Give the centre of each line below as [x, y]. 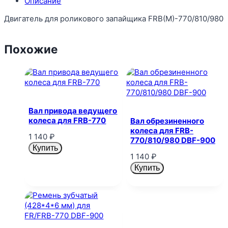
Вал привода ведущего [73, 111]
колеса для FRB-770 [67, 121]
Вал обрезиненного [167, 121]
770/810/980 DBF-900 [173, 140]
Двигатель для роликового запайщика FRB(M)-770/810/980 [114, 18]
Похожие [31, 49]
